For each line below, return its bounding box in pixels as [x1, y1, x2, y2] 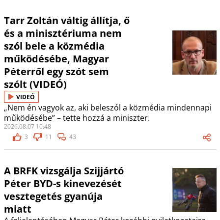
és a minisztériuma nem [3, 27, 122, 40]
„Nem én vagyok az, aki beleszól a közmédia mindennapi [3, 102, 212, 113]
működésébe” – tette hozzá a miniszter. [3, 112, 150, 124]
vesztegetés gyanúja [3, 190, 103, 203]
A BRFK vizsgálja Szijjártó [3, 164, 124, 178]
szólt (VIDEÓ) [3, 78, 67, 91]
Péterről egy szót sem [3, 65, 109, 79]
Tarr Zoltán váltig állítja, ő [3, 14, 130, 27]
